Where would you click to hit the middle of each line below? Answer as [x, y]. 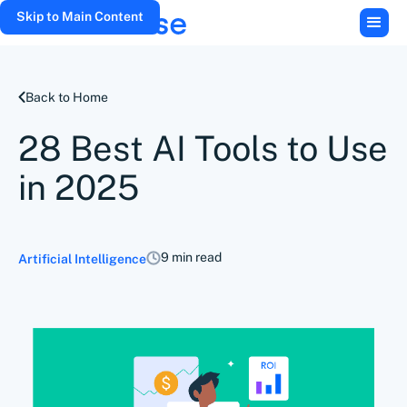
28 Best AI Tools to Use [203, 149]
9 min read [191, 257]
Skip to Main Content [80, 16]
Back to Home [67, 97]
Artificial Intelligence [82, 259]
